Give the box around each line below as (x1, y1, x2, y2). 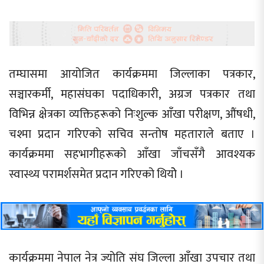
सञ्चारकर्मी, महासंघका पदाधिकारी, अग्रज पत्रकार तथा (9, 84, 255, 104)
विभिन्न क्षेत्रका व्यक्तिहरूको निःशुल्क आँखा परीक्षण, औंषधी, (9, 104, 255, 124)
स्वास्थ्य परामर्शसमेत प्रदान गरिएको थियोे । (9, 164, 184, 184)
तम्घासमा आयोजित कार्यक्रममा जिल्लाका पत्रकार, (9, 64, 255, 84)
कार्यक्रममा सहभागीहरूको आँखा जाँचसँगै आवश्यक (9, 144, 255, 164)
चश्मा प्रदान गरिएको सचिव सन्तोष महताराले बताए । (9, 124, 255, 144)
